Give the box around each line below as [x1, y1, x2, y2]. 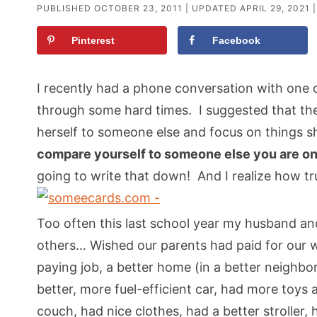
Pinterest [71, 35, 115, 47]
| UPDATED [183, 3, 240, 14]
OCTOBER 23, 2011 [94, 3, 183, 14]
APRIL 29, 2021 [240, 3, 310, 14]
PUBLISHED [37, 3, 94, 14]
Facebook [212, 35, 261, 47]
